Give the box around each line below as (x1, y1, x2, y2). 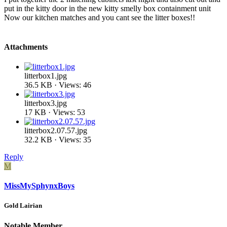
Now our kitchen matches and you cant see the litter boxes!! (4, 13, 195, 22)
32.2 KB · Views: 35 (24, 135, 91, 144)
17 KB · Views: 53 (24, 107, 85, 117)
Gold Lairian (4, 202, 42, 210)
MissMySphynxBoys (4, 181, 74, 191)
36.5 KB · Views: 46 (24, 80, 91, 89)
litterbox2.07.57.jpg (24, 126, 87, 135)
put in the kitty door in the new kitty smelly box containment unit (4, 4, 213, 13)
